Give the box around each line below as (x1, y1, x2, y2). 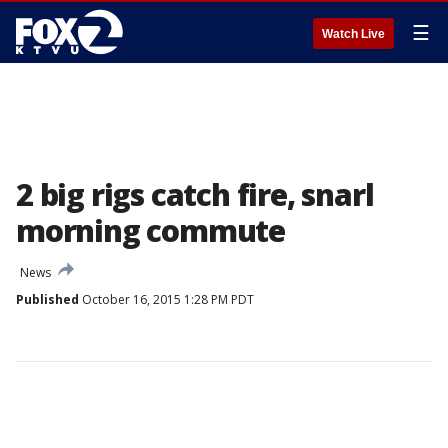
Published (16, 291, 79, 308)
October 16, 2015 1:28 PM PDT (79, 291, 254, 308)
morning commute (16, 210, 286, 251)
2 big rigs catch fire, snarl (16, 174, 374, 215)
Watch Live (322, 27, 385, 41)
